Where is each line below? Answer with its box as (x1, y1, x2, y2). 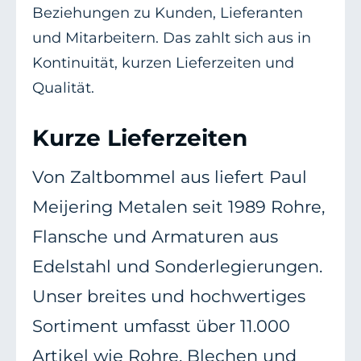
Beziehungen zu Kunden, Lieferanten (32, 4, 303, 23)
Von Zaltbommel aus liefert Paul (32, 167, 307, 188)
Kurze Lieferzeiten (32, 124, 247, 152)
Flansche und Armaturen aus (32, 226, 278, 247)
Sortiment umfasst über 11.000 (32, 316, 290, 337)
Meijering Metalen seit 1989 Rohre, (32, 197, 325, 218)
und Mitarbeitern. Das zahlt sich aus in (32, 29, 311, 48)
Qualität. (32, 79, 94, 98)
